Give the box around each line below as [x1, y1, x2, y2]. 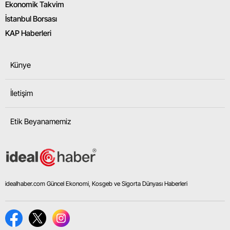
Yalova [154, 15, 176, 25]
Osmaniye [154, 79, 188, 88]
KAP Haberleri [5, 28, 51, 38]
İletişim [10, 88, 33, 98]
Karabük [154, 36, 183, 46]
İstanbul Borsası [5, 13, 57, 24]
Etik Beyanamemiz [10, 116, 71, 126]
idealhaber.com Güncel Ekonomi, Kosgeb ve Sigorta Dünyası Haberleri [5, 179, 187, 187]
